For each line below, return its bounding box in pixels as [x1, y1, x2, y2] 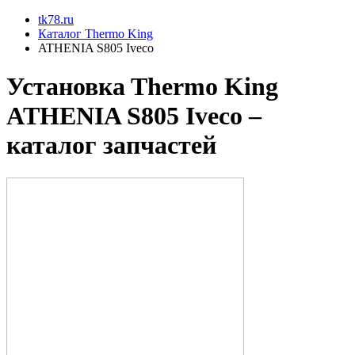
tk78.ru [38, 13, 74, 26]
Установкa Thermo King [6, 72, 278, 101]
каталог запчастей [6, 131, 216, 160]
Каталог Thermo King [38, 27, 153, 40]
